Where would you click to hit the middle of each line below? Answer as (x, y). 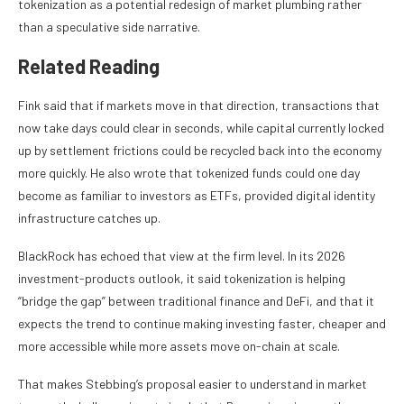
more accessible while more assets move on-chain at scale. (179, 346)
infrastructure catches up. (89, 218)
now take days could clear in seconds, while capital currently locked (201, 128)
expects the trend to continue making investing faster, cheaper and (202, 324)
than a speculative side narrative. (109, 27)
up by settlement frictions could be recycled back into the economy (200, 151)
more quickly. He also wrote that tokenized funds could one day (189, 173)
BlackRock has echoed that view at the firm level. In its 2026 (182, 256)
